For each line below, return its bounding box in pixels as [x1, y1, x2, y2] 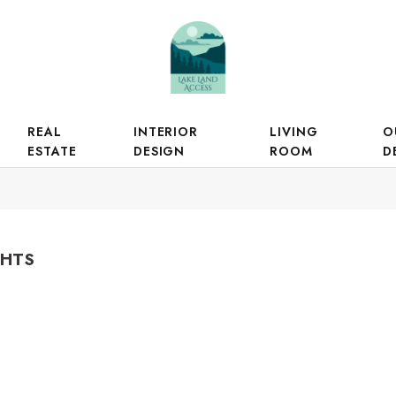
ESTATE [27, 142, 78, 160]
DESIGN [133, 142, 186, 160]
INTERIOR [133, 123, 199, 141]
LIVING [270, 123, 318, 141]
